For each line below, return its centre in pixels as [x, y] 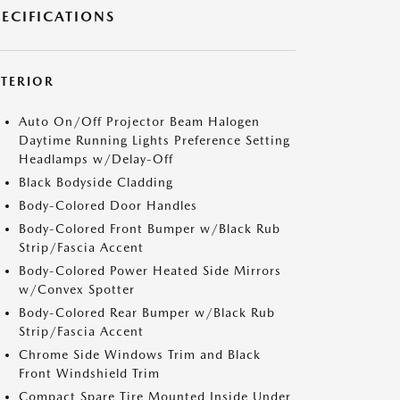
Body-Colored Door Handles [108, 205]
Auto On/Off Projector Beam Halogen [139, 121]
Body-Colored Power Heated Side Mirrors [150, 271]
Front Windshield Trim [89, 373]
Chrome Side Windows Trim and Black [140, 354]
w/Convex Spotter [77, 289]
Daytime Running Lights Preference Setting [154, 140]
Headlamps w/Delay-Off [96, 159]
